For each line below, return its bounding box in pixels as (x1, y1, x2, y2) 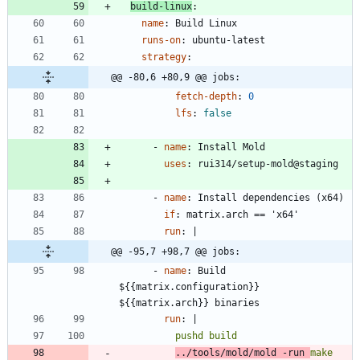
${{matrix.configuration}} (119, 280, 260, 292)
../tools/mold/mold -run (175, 346, 310, 358)
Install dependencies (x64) (198, 191, 344, 203)
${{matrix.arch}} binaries (119, 297, 260, 309)
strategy (141, 51, 186, 63)
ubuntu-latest (192, 34, 265, 46)
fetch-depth (175, 90, 237, 102)
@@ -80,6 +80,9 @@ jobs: (111, 71, 240, 83)
